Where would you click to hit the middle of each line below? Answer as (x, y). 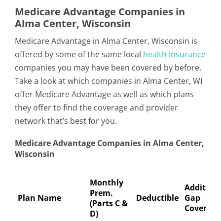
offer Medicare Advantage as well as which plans (104, 94)
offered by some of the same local (79, 54)
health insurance (174, 54)
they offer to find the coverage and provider (96, 108)
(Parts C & (109, 203)
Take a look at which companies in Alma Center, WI (109, 81)
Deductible (157, 198)
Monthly (107, 183)
